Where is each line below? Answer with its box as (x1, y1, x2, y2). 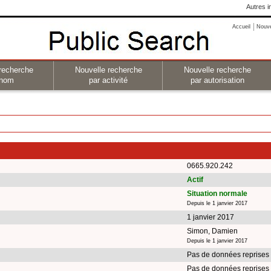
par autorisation (190, 76, 244, 85)
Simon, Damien (187, 226, 238, 235)
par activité (89, 76, 128, 85)
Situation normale (187, 189, 247, 198)
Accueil (232, 24, 250, 30)
